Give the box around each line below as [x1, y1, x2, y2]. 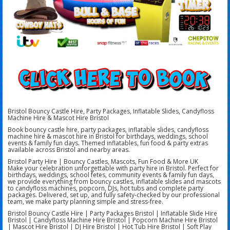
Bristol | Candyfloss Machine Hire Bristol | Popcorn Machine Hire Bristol [8, 216, 218, 225]
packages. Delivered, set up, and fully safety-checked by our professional [8, 190, 220, 200]
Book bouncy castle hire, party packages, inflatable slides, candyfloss [8, 125, 208, 135]
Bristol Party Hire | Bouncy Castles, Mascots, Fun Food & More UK [8, 157, 198, 166]
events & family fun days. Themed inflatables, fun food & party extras [8, 139, 208, 148]
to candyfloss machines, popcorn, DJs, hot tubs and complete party [8, 184, 203, 193]
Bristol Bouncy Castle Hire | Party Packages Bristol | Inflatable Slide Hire [8, 209, 217, 218]
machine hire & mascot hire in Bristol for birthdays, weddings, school [8, 132, 208, 141]
